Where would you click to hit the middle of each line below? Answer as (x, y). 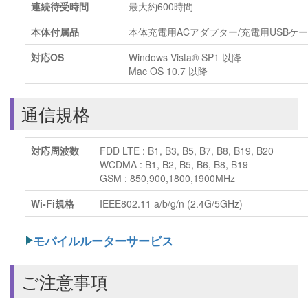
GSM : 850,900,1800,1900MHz (167, 178)
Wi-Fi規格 (52, 204)
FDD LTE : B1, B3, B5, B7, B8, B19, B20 (186, 151)
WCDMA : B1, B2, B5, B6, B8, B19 (174, 165)
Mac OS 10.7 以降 (168, 71)
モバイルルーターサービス (103, 241)
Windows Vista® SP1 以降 (185, 57)
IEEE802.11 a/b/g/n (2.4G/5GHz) (171, 204)
